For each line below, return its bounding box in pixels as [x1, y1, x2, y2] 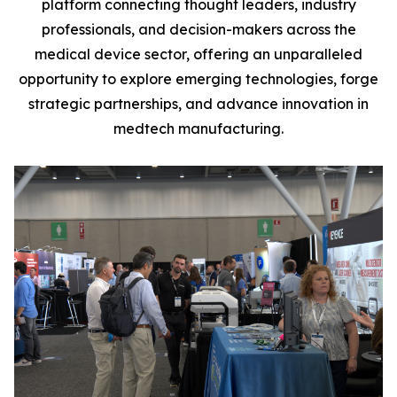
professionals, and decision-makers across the [41, 20, 356, 38]
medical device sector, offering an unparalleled [35, 45, 362, 63]
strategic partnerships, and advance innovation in [28, 95, 369, 113]
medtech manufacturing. [113, 120, 284, 137]
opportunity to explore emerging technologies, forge [19, 70, 378, 88]
